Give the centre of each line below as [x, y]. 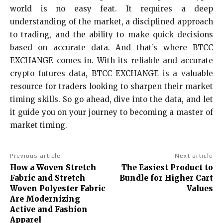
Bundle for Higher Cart [166, 178]
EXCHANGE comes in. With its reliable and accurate [111, 61]
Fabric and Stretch [48, 178]
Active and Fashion [49, 210]
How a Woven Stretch [53, 168]
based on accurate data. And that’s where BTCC [111, 48]
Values [200, 189]
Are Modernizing [45, 199]
